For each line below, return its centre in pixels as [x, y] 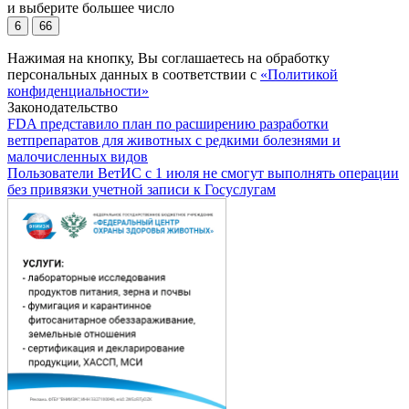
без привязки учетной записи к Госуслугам [142, 190]
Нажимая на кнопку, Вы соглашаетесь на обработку [168, 58]
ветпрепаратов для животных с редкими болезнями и [174, 141]
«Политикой [299, 75]
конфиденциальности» [78, 91]
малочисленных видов [78, 157]
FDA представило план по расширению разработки [168, 124]
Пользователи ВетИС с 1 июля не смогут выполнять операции [203, 173]
